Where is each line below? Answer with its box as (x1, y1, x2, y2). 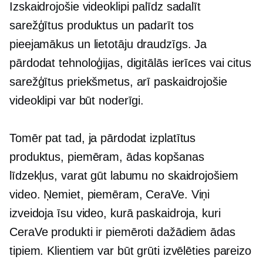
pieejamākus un (9, 37, 94, 50)
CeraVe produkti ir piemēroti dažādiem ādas (9, 225, 235, 238)
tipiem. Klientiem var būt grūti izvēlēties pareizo (9, 244, 251, 257)
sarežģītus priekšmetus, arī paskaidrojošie (9, 75, 227, 88)
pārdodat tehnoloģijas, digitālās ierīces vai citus (9, 56, 251, 69)
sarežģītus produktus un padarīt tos (9, 18, 194, 32)
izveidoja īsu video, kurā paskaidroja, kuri (9, 206, 221, 220)
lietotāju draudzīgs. (93, 37, 191, 50)
